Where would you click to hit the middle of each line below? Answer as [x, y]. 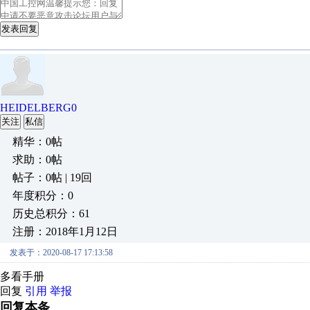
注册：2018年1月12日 [65, 231]
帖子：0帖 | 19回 [52, 177]
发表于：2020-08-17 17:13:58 [61, 253]
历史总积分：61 [51, 213]
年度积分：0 [43, 195]
